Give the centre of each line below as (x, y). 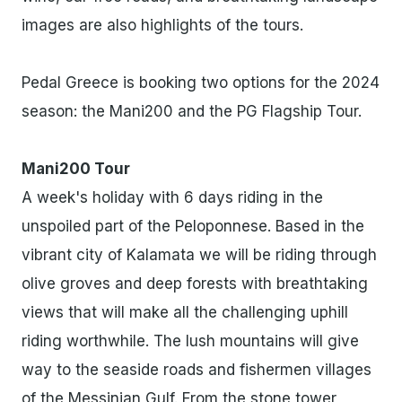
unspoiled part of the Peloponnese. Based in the (193, 227)
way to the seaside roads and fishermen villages (197, 370)
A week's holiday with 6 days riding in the (172, 198)
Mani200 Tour (76, 169)
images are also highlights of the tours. (162, 26)
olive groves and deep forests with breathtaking (195, 284)
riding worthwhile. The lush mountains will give (190, 341)
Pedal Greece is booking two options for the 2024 (201, 83)
